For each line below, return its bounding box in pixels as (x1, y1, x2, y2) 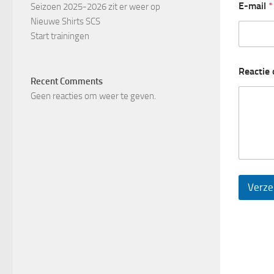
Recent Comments (31, 76, 103, 87)
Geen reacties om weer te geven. (31, 91, 156, 102)
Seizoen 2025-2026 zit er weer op (31, 1, 160, 12)
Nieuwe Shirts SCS (31, 16, 100, 27)
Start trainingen (31, 31, 89, 42)
